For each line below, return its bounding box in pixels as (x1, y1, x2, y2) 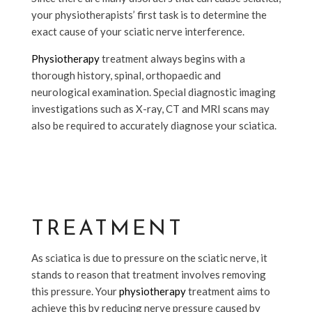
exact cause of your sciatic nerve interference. (31, 24, 244, 38)
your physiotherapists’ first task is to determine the (31, 8, 267, 21)
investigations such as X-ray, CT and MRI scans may (31, 102, 270, 115)
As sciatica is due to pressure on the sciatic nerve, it (31, 251, 267, 264)
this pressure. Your (31, 284, 119, 297)
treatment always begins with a (99, 52, 245, 65)
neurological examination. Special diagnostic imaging (31, 85, 276, 98)
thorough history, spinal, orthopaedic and (31, 68, 221, 81)
